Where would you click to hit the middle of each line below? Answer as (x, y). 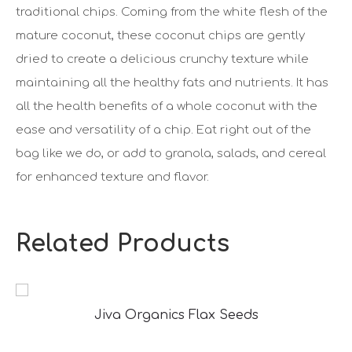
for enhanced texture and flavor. (112, 177)
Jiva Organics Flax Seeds (176, 315)
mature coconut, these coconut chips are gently (160, 36)
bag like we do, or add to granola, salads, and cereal (171, 154)
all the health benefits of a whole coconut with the (167, 106)
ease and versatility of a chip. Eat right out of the (163, 130)
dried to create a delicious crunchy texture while (162, 59)
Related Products (123, 244)
